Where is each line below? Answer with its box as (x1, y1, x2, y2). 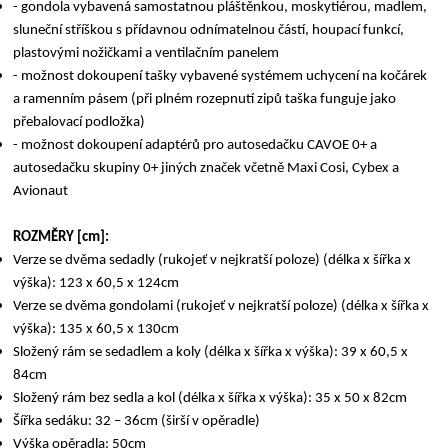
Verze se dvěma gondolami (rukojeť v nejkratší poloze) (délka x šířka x (13, 298, 430, 314)
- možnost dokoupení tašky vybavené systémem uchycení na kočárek (13, 68, 428, 84)
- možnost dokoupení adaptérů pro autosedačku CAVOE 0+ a (13, 137, 378, 153)
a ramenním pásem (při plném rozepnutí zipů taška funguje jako (13, 91, 397, 107)
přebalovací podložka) (13, 114, 146, 130)
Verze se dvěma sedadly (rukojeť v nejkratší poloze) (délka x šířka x (13, 252, 412, 268)
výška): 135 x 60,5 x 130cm (13, 321, 180, 337)
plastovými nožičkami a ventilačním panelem (13, 45, 280, 61)
